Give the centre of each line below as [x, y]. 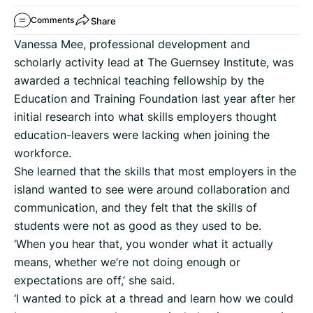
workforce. [43, 153]
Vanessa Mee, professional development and [132, 44]
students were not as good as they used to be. [138, 226]
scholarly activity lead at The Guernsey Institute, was [154, 63]
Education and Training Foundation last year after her [155, 99]
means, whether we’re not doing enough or [127, 262]
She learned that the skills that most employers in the [155, 172]
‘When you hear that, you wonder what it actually [144, 244]
